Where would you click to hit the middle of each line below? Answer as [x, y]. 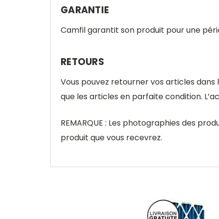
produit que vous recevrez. [111, 138]
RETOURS [82, 62]
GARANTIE [85, 10]
